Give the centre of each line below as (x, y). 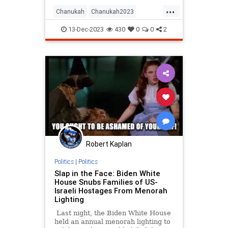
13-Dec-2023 (85, 30)
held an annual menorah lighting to (112, 221)
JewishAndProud (107, 44)
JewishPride (120, 61)
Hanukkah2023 (112, 28)
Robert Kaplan (109, 144)
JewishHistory (76, 61)
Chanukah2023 (112, 12)
